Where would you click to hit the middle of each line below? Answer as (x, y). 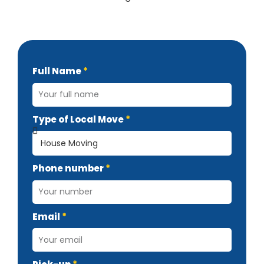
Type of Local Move (79, 119)
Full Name (58, 71)
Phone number (69, 168)
